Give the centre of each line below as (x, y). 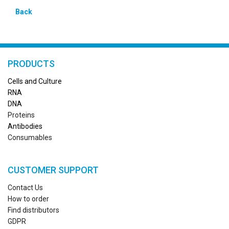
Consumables (30, 137)
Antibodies (25, 126)
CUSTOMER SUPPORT (53, 170)
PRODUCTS (31, 63)
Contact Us (25, 187)
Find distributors (33, 210)
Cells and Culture (35, 81)
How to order (28, 199)
